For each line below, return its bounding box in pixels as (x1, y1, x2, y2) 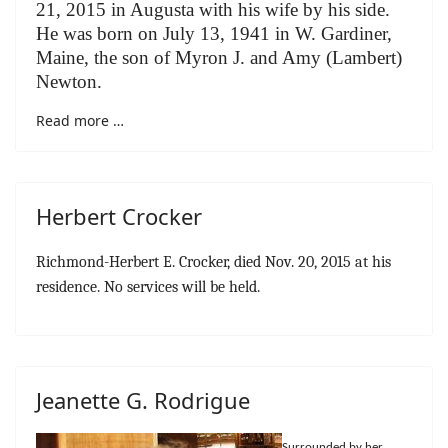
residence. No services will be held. (36, 278, 260, 296)
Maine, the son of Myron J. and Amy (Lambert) (36, 47, 402, 68)
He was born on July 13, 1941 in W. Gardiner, (36, 23, 392, 44)
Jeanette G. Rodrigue (36, 385, 250, 415)
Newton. (36, 71, 102, 92)
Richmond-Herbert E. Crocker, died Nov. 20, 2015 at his (36, 253, 391, 271)
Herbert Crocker (36, 201, 202, 231)
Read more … (36, 111, 124, 130)
